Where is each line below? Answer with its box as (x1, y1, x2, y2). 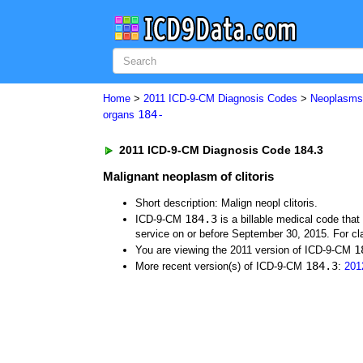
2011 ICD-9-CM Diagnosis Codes (143, 92, 297, 105)
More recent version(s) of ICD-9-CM (135, 260, 305, 272)
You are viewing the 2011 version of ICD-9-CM (135, 244, 354, 256)
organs (103, 109, 138, 121)
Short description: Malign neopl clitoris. (135, 197, 318, 209)
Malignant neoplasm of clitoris (103, 169, 274, 183)
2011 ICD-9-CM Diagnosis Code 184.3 (116, 143, 323, 156)
